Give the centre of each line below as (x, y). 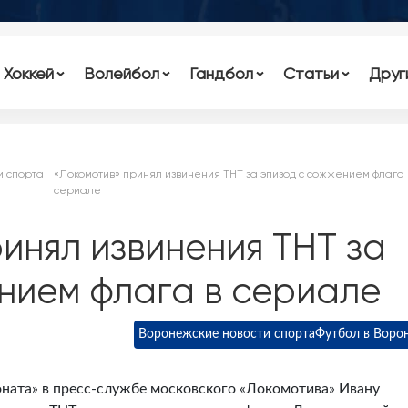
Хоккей (29, 73)
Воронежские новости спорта (227, 334)
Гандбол (221, 73)
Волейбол (122, 73)
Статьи (311, 73)
